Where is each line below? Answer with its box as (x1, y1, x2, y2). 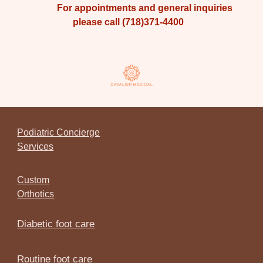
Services (17, 141, 54, 151)
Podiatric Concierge (17, 127, 100, 137)
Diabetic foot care (17, 218, 95, 230)
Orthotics (17, 188, 55, 199)
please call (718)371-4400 (72, 17, 191, 28)
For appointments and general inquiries (31, 3, 232, 14)
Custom (17, 174, 50, 185)
